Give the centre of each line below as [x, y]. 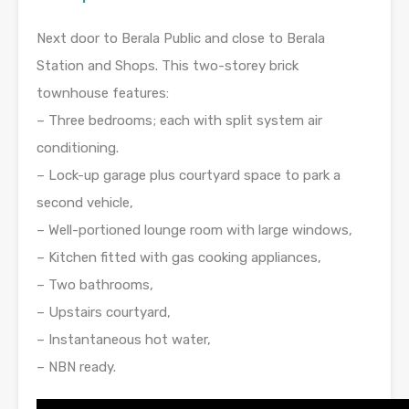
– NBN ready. [76, 367]
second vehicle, [85, 202]
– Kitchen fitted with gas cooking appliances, [179, 257]
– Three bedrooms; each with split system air [179, 120]
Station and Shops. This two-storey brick [168, 65]
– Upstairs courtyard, [104, 312]
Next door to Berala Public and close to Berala [181, 38]
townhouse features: [103, 93]
